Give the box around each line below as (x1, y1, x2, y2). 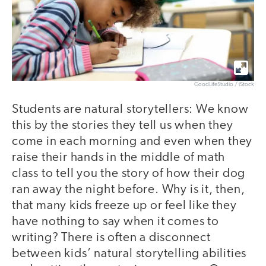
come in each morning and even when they (12, 135, 253, 148)
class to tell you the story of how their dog (12, 167, 246, 180)
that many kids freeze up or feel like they (12, 199, 237, 213)
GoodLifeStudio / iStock (194, 81, 254, 88)
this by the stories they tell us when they (12, 119, 233, 132)
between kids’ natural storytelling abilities (12, 248, 247, 261)
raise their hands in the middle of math (12, 151, 226, 164)
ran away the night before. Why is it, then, (12, 183, 245, 197)
